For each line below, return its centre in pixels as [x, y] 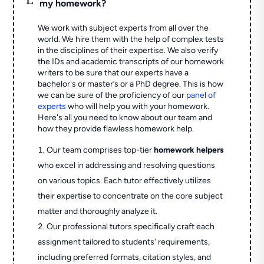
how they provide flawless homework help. [116, 129]
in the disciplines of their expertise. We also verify [128, 51]
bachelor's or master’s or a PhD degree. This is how [131, 84]
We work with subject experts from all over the [123, 28]
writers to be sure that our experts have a [113, 73]
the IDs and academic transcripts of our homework [131, 62]
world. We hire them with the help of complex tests [131, 39]
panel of [201, 95]
